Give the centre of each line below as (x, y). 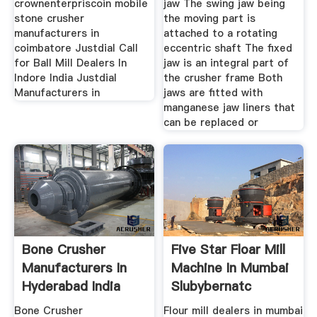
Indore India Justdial (65, 78)
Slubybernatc (212, 286)
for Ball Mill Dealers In (70, 63)
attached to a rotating (221, 34)
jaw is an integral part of (226, 63)
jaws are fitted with (213, 93)
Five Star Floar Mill (229, 249)
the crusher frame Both (223, 78)
